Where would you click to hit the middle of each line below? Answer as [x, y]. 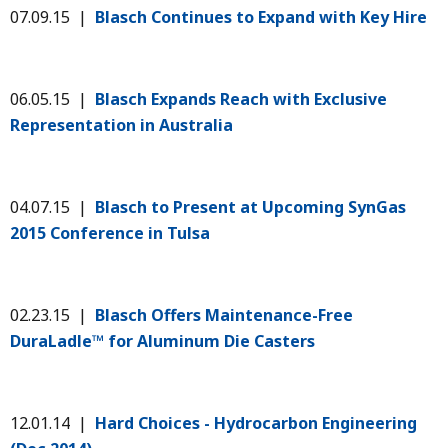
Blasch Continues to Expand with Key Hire [261, 16]
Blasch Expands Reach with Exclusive [241, 98]
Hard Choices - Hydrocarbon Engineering [256, 422]
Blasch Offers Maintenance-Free [224, 314]
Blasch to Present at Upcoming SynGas [250, 206]
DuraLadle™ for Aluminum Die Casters [162, 340]
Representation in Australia [121, 124]
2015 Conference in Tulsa [110, 232]
